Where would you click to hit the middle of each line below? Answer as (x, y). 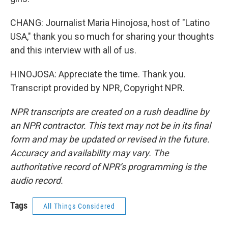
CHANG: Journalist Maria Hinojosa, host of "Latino (110, 23)
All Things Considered (79, 206)
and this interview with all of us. (73, 50)
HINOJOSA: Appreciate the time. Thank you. (98, 74)
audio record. (37, 180)
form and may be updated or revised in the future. (110, 139)
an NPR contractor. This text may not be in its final (110, 125)
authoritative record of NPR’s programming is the (108, 167)
